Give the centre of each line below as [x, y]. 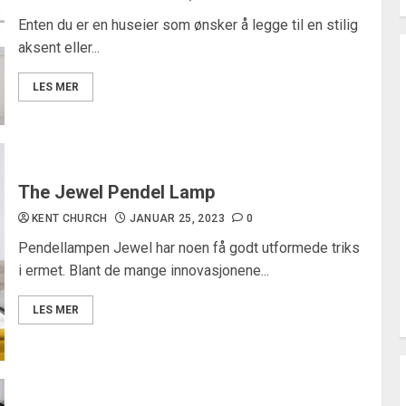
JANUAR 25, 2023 [177, 218]
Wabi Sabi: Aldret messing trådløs [242, 245]
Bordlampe [137, 214]
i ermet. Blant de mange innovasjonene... [143, 271]
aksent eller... [58, 48]
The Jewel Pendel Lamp [116, 192]
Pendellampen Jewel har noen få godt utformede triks [188, 248]
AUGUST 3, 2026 [256, 296]
